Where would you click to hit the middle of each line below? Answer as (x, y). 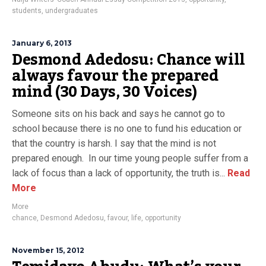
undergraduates (72, 11)
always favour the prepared (115, 76)
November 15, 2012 (48, 250)
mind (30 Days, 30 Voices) (105, 92)
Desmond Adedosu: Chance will (129, 60)
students (27, 11)
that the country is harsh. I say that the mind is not (114, 143)
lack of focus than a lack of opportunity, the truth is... (118, 173)
